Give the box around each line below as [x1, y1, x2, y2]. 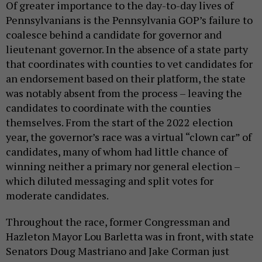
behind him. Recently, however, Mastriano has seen [6, 245, 250, 260]
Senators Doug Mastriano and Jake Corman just [6, 230, 229, 245]
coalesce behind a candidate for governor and [6, 14, 222, 29]
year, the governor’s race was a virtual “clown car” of [6, 116, 251, 131]
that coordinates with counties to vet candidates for [6, 43, 253, 58]
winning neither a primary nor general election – [6, 146, 240, 160]
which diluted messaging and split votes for [6, 160, 213, 175]
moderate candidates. [6, 175, 111, 189]
